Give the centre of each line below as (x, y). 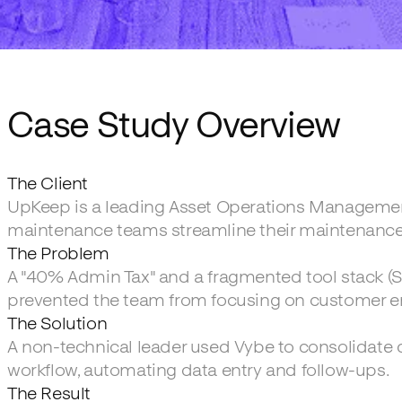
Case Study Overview (174, 124)
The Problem (58, 253)
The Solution (57, 323)
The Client (48, 183)
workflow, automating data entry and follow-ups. (199, 369)
